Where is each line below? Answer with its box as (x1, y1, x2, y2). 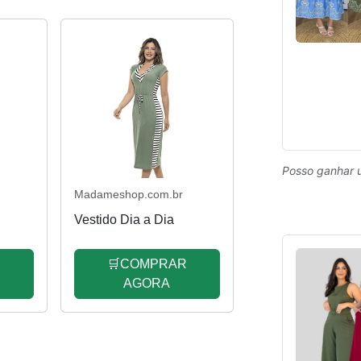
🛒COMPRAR (106, 256, 187, 271)
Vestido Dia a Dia (73, 212, 174, 226)
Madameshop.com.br (73, 187, 183, 201)
